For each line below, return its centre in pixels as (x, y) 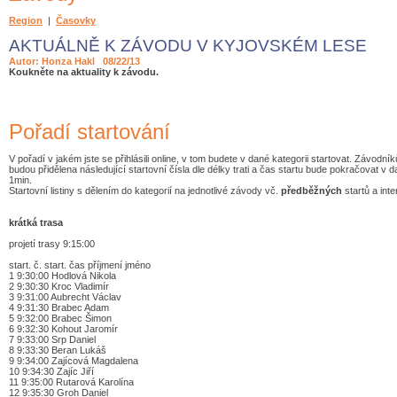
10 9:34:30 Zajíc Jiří (51, 371)
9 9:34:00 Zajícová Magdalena (74, 360)
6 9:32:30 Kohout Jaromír (63, 328)
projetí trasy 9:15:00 (52, 243)
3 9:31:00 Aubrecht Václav (65, 296)
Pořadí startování (90, 131)
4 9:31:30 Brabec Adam (59, 307)
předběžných (311, 190)
